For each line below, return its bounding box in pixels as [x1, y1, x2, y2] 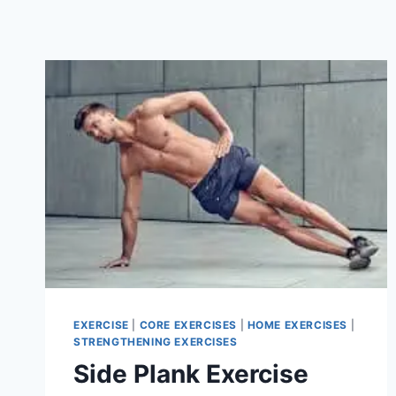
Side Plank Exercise [73, 359, 308, 390]
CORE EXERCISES [139, 318, 237, 332]
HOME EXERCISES [247, 318, 348, 332]
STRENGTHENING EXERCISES [73, 335, 238, 349]
